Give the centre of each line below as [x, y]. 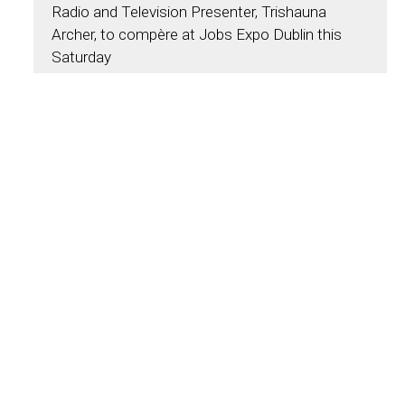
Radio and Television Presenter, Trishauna [188, 12]
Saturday [81, 57]
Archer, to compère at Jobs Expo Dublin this [196, 34]
